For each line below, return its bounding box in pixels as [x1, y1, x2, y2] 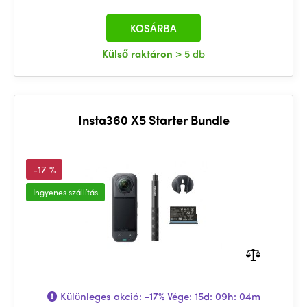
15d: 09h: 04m [194, 288, 260, 304]
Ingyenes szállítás [33, 186, 98, 198]
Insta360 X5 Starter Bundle [77, 111, 230, 128]
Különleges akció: [57, 288, 145, 304]
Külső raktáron [102, 46, 175, 61]
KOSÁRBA [130, 21, 177, 36]
